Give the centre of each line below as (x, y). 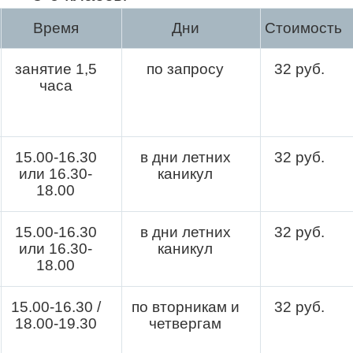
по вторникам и (185, 307)
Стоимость (303, 28)
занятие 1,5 (56, 69)
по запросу (185, 69)
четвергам (185, 323)
